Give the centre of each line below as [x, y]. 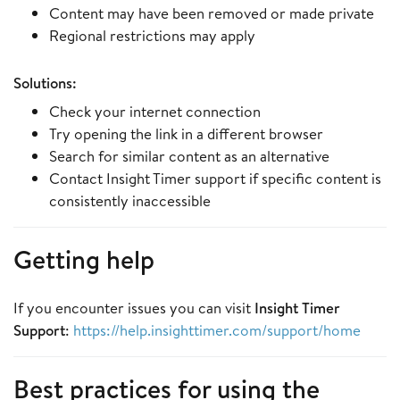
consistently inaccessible [130, 200]
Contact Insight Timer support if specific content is [215, 178]
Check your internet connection [155, 111]
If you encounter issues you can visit [134, 307]
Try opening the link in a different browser [186, 133]
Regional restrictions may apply [152, 35]
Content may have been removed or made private [212, 12]
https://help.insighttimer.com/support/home [217, 329]
